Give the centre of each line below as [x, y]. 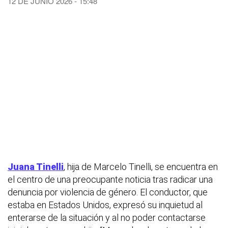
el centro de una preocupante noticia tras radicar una [110, 179]
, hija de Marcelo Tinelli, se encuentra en [141, 166]
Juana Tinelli [36, 166]
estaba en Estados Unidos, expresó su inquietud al [105, 205]
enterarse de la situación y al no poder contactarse [107, 217]
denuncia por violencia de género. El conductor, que [108, 192]
